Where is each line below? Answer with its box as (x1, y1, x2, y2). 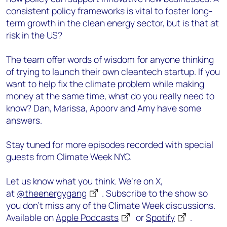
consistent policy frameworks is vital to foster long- (6, 5, 212, 17)
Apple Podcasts (56, 211, 119, 223)
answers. (6, 114, 42, 126)
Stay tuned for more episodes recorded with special (6, 138, 213, 150)
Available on (6, 211, 56, 223)
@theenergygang (17, 187, 87, 199)
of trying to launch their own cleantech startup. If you (6, 65, 220, 78)
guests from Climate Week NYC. (6, 150, 134, 163)
